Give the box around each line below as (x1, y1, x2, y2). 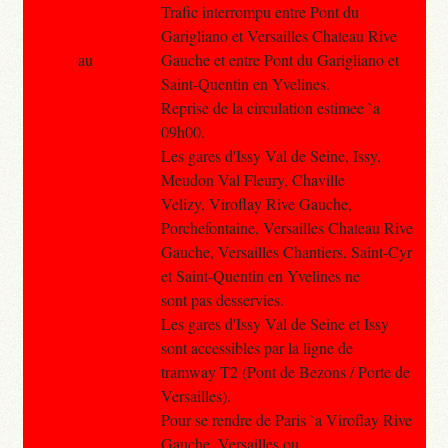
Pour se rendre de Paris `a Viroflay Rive (160, 408, 412, 430)
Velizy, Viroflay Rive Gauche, (160, 192, 352, 214)
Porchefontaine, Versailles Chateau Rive (160, 216, 413, 238)
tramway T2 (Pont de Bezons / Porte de (160, 360, 410, 382)
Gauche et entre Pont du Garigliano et (160, 48, 399, 70)
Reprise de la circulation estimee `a (160, 96, 380, 118)
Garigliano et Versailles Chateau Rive (160, 24, 397, 46)
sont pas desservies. (160, 288, 284, 310)
